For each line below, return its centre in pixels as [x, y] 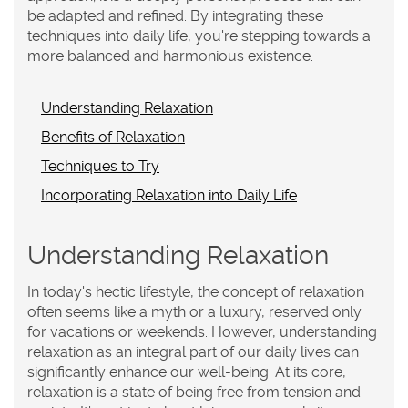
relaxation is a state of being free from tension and [194, 393]
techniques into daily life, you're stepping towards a [199, 36]
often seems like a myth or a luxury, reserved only [194, 312]
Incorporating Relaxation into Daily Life [169, 196]
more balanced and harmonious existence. [170, 56]
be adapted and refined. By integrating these [175, 16]
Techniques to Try [100, 167]
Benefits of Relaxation [113, 138]
